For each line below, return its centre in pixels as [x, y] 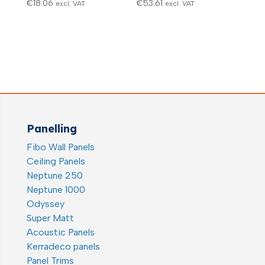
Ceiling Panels [56, 161]
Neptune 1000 [56, 189]
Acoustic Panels [60, 232]
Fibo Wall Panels [60, 147]
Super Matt [50, 218]
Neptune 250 [54, 175]
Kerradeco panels [63, 246]
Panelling [51, 128]
